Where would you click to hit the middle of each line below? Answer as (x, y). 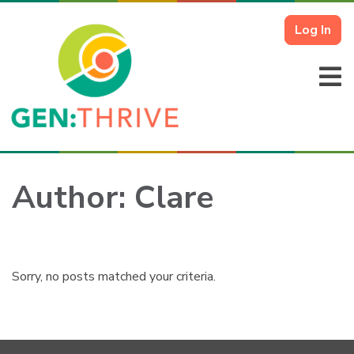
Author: (73, 198)
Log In (313, 30)
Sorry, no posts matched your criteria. (114, 277)
